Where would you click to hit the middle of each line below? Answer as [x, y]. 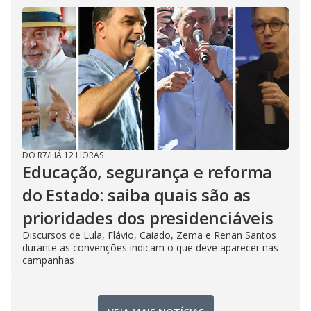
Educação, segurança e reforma [148, 172]
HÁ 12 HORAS [77, 155]
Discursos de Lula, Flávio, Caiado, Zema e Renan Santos [149, 235]
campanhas [48, 260]
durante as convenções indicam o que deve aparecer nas [150, 248]
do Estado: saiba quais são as [137, 195]
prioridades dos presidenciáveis [148, 218]
